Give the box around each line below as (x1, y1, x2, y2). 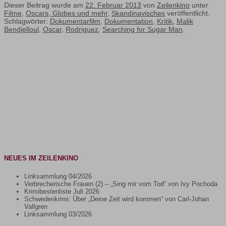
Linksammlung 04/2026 (24, 172, 92, 180)
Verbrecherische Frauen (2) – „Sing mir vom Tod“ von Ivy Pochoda (24, 180, 217, 188)
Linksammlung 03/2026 (24, 210, 92, 218)
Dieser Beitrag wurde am (4, 1, 85, 10)
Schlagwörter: (4, 17, 50, 26)
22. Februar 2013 (85, 1, 141, 10)
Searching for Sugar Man (102, 25, 183, 34)
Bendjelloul (4, 25, 39, 34)
